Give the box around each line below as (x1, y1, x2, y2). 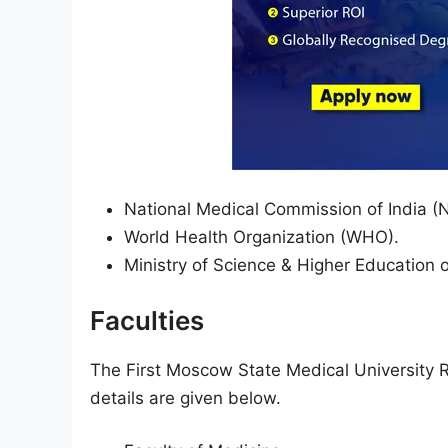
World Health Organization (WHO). (124, 227, 399, 247)
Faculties (90, 304, 204, 336)
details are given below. (90, 387, 281, 408)
